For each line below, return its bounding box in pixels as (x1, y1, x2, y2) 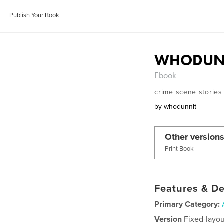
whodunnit (164, 102, 197, 111)
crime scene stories (154, 88, 222, 96)
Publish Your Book (9, 11, 60, 19)
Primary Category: (154, 199, 220, 209)
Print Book (165, 145, 194, 153)
